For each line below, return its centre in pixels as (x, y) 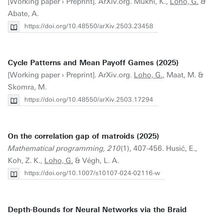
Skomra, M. (27, 87)
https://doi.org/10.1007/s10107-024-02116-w (92, 173)
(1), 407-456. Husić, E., (159, 148)
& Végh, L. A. (96, 161)
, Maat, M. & (183, 75)
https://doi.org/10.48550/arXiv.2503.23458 (89, 26)
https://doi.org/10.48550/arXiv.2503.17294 (89, 100)
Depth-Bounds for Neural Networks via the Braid (97, 210)
